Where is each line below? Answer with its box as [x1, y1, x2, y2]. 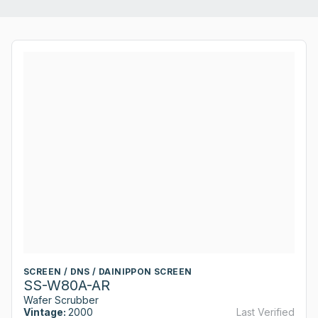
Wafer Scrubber [23, 293, 99, 306]
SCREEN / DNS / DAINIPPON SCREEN [23, 265, 192, 277]
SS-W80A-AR [23, 276, 110, 294]
